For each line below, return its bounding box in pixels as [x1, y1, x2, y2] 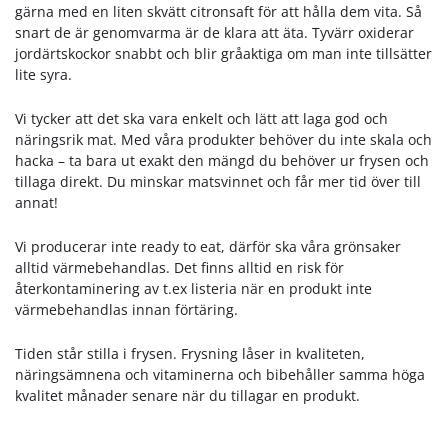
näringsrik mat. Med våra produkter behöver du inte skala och [15, 129, 432, 149]
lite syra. [15, 64, 72, 84]
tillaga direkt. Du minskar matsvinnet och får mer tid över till [15, 171, 421, 191]
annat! [15, 192, 58, 212]
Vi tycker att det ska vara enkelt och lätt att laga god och [15, 108, 388, 128]
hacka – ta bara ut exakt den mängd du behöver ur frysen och [15, 150, 429, 170]
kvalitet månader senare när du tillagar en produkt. [15, 385, 360, 405]
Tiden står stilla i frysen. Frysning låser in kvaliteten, [15, 343, 365, 363]
